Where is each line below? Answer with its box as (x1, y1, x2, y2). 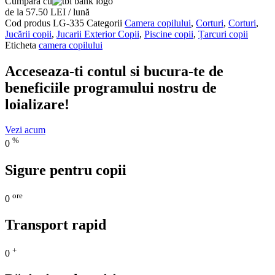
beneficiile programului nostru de (5, 79, 217, 96)
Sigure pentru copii (5, 161, 126, 178)
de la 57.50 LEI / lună (5, 6, 90, 17)
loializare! (5, 96, 69, 112)
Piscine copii (144, 28, 193, 39)
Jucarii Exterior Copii (56, 28, 139, 39)
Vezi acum (5, 125, 45, 136)
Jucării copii (5, 28, 52, 39)
